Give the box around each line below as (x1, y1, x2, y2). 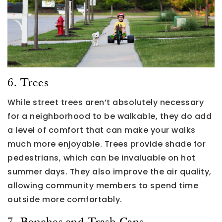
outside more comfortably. (7, 194, 122, 206)
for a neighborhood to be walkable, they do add (7, 111, 212, 122)
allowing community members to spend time (7, 180, 198, 192)
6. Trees (7, 77, 48, 90)
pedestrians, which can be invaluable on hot (7, 152, 196, 164)
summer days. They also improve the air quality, (7, 166, 212, 178)
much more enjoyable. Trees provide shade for (7, 138, 206, 150)
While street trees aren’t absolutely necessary (7, 97, 204, 109)
